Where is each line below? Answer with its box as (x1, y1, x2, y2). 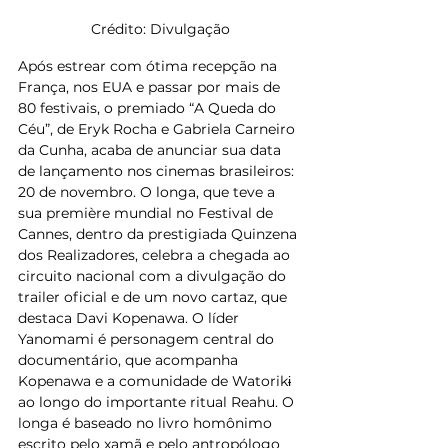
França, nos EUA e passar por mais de (18, 77, 284, 96)
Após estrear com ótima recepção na (18, 56, 281, 75)
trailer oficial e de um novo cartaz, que (18, 287, 291, 306)
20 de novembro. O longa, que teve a (18, 182, 279, 201)
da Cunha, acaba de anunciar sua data (18, 140, 285, 159)
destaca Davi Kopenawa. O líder (18, 308, 243, 327)
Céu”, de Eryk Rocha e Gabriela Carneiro (18, 119, 299, 138)
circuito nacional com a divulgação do (18, 266, 290, 285)
